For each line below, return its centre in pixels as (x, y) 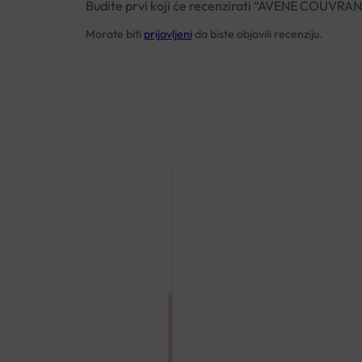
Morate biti (114, 34)
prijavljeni (168, 34)
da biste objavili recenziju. (257, 34)
